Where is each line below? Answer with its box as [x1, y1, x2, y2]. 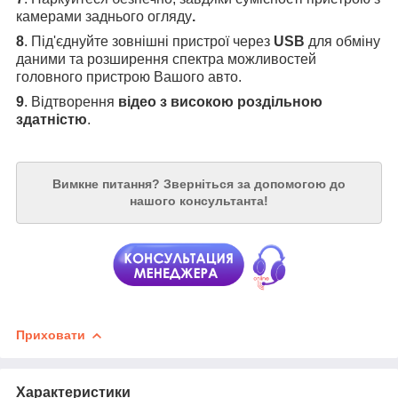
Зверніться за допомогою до [163, 177, 346, 192]
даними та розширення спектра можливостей [16, 52, 316, 68]
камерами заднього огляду [16, 9, 192, 25]
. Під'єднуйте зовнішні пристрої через [24, 34, 274, 50]
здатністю [16, 112, 87, 128]
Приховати [16, 327, 85, 342]
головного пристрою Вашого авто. [16, 69, 242, 85]
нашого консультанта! [130, 194, 268, 209]
